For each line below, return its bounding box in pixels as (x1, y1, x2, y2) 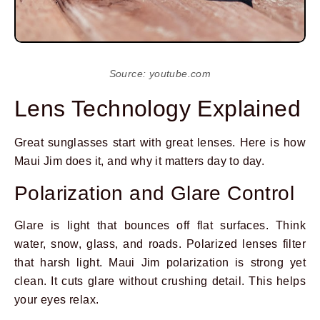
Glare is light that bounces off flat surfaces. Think (14, 219, 306, 231)
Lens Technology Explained (14, 96, 301, 122)
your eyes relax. (14, 293, 99, 306)
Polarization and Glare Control (14, 181, 294, 204)
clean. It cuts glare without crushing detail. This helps (14, 274, 306, 287)
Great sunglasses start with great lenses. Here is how (14, 136, 306, 149)
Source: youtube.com (109, 68, 211, 80)
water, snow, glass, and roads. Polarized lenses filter (14, 237, 306, 250)
